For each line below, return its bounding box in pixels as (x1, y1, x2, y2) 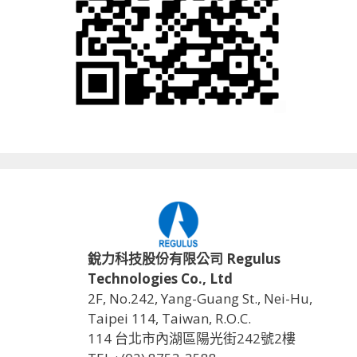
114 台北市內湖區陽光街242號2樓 (88, 329, 296, 348)
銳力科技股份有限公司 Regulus (88, 249, 280, 269)
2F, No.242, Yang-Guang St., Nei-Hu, (88, 289, 312, 308)
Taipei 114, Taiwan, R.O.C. (88, 309, 251, 328)
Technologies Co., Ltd (88, 269, 233, 288)
